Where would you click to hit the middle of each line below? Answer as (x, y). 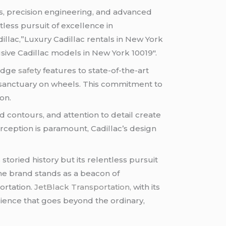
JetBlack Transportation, (84, 187)
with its (147, 187)
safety (30, 70)
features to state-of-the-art (95, 70)
